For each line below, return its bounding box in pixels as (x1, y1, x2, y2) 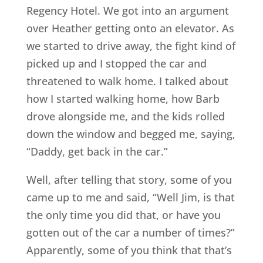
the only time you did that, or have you (26, 208, 221, 222)
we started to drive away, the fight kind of (26, 39, 235, 53)
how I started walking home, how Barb (26, 92, 220, 106)
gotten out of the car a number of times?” (26, 225, 235, 240)
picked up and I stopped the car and (26, 56, 207, 71)
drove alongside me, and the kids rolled (26, 109, 225, 124)
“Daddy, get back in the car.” (26, 144, 168, 159)
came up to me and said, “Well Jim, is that (26, 190, 235, 205)
